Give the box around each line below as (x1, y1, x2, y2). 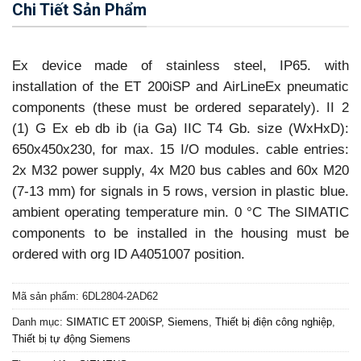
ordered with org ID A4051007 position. (12, 247, 245, 263)
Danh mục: (12, 315, 66, 328)
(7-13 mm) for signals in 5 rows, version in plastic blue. (12, 184, 349, 200)
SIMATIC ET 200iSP (66, 315, 161, 328)
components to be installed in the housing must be (12, 226, 349, 242)
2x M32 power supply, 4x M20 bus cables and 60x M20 (12, 163, 349, 179)
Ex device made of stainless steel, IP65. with (12, 58, 349, 74)
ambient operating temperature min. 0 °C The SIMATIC (12, 205, 349, 221)
